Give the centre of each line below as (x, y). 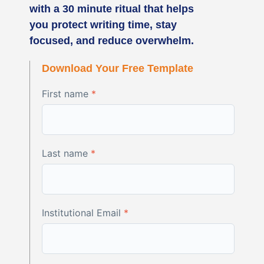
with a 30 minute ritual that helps (112, 9)
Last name (66, 153)
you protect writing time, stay (103, 24)
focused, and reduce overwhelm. (112, 40)
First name (67, 93)
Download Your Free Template (118, 68)
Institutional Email (83, 212)
